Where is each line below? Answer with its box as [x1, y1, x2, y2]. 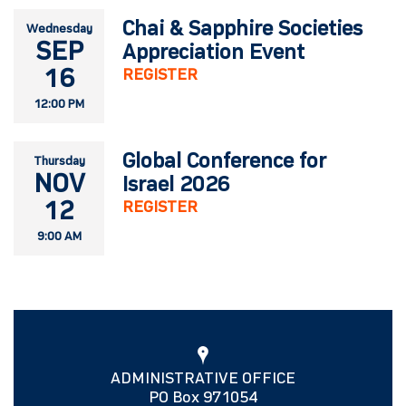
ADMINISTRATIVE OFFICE [111, 370, 295, 387]
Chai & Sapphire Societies [122, 18, 362, 41]
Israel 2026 [122, 174, 230, 197]
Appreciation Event [122, 42, 304, 64]
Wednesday [25, 22, 92, 35]
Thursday [33, 154, 85, 168]
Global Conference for [122, 150, 326, 173]
